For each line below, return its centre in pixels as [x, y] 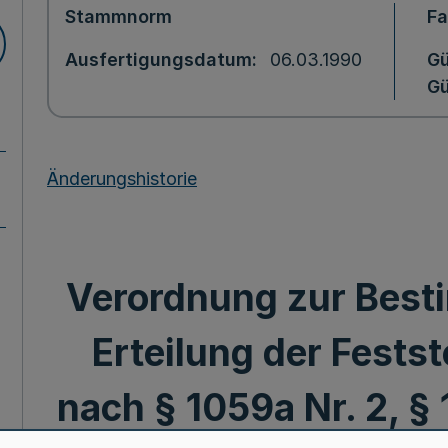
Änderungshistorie [122, 178]
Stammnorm [118, 16]
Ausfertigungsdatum [158, 59]
